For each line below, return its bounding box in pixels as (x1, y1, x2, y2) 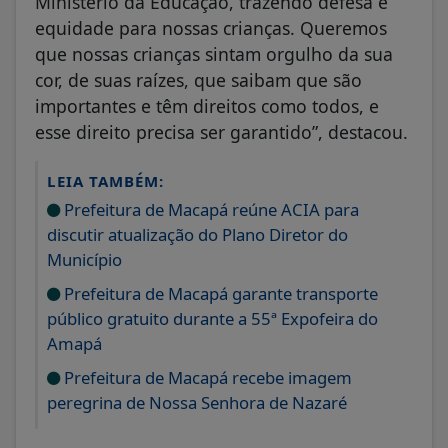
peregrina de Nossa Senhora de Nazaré (47, 390, 347, 414)
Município (47, 247, 122, 271)
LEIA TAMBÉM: (47, 170, 164, 191)
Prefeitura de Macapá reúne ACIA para (60, 197, 359, 221)
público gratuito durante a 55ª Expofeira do (47, 306, 378, 330)
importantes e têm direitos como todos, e (35, 93, 379, 118)
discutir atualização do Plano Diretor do (47, 222, 348, 246)
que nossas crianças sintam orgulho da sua (35, 41, 393, 66)
